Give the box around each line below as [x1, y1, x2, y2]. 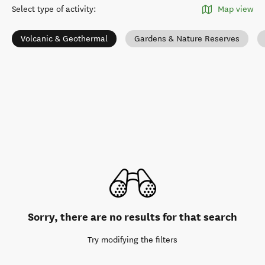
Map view [218, 4, 253, 14]
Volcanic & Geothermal [21, 34, 108, 44]
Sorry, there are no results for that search [28, 210, 237, 224]
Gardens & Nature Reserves [134, 34, 240, 44]
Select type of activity [12, 4, 93, 14]
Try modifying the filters [88, 235, 177, 245]
